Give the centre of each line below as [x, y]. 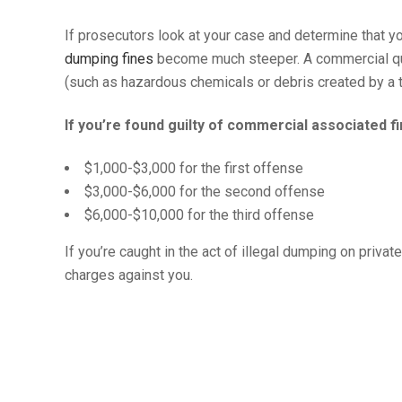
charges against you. [129, 275]
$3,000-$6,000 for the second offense [205, 192]
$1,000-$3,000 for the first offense [194, 168]
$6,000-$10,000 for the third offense [199, 215]
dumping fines [109, 59]
